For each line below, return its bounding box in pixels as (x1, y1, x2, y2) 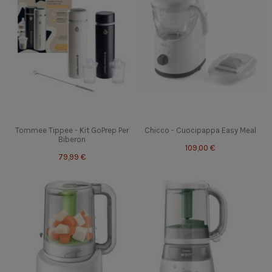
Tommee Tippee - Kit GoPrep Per (15, 126, 129, 135)
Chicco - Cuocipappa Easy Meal (144, 126, 256, 135)
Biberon (58, 135, 86, 144)
